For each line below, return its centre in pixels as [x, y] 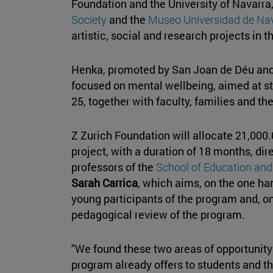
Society [89, 19]
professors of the [112, 167]
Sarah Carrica [105, 183]
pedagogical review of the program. [158, 214]
